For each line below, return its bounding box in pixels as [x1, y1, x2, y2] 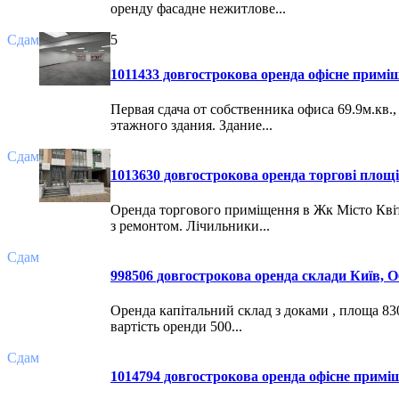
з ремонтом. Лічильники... [110, 218, 270, 234]
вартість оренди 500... [110, 319, 242, 335]
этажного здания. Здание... [110, 118, 273, 134]
